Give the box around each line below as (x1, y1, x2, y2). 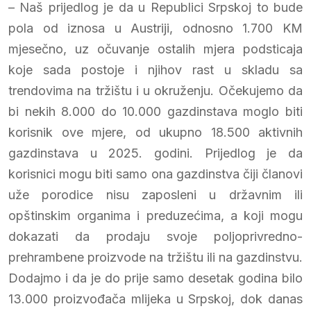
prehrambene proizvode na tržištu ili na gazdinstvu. (8, 249, 303, 264)
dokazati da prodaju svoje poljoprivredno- (8, 228, 303, 244)
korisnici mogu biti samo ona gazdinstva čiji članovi (8, 166, 303, 181)
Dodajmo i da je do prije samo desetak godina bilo (8, 270, 303, 285)
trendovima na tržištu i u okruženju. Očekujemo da (8, 83, 303, 98)
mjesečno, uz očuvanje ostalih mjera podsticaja (8, 41, 303, 56)
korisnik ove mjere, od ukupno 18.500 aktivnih (8, 124, 303, 140)
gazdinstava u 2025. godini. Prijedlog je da (8, 145, 303, 160)
